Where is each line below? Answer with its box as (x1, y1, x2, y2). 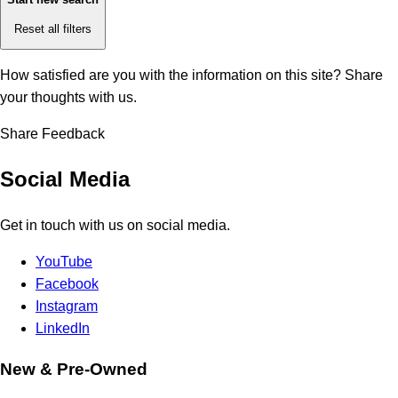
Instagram (36, 298, 98, 314)
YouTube (36, 253, 92, 269)
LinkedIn (36, 320, 90, 336)
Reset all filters (14, 21, 92, 36)
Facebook (36, 275, 99, 291)
